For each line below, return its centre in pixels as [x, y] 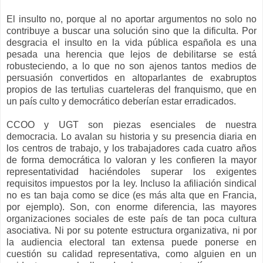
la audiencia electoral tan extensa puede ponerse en [131, 242]
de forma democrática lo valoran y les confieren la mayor [131, 160]
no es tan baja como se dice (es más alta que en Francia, [131, 195]
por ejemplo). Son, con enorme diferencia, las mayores [131, 207]
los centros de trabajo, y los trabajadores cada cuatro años [131, 149]
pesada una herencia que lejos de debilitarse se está [131, 55]
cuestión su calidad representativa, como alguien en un [131, 254]
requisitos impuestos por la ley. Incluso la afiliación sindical [131, 184]
